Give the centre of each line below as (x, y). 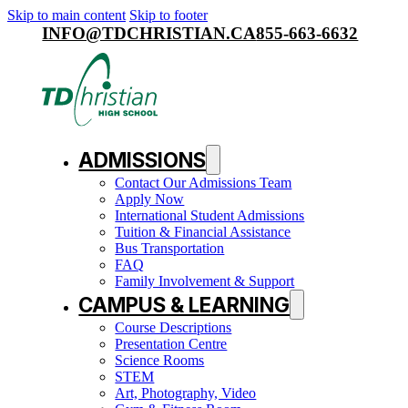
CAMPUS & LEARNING (184, 305)
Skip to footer (168, 15)
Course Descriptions (173, 328)
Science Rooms (160, 361)
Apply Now (150, 199)
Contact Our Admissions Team (204, 183)
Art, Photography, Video (186, 393)
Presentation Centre (171, 344)
